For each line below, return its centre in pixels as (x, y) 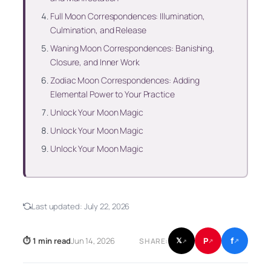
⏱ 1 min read (47, 241)
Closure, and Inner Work (95, 62)
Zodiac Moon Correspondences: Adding (125, 80)
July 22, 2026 (107, 207)
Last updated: (58, 207)
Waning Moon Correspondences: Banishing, (133, 48)
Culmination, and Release (98, 30)
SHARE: (154, 241)
